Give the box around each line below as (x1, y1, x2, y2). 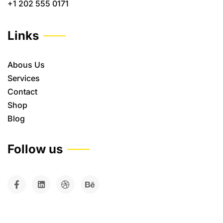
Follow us (7, 142, 63, 156)
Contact (7, 87, 37, 97)
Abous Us (7, 60, 45, 70)
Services (7, 73, 40, 83)
